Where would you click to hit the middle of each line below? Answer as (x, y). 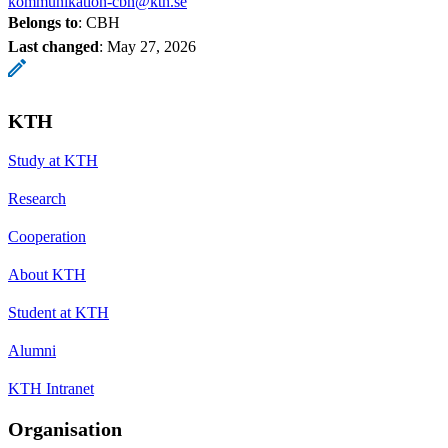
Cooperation (47, 236)
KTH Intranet (51, 388)
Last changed (53, 46)
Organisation (65, 428)
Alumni (32, 350)
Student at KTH (58, 312)
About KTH (47, 274)
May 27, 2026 (151, 46)
